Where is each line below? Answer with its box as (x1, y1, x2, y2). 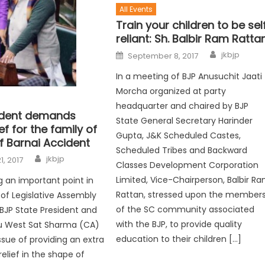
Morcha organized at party (116, 85, 227, 97)
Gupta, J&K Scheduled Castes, (116, 129, 241, 141)
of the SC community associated (116, 203, 255, 215)
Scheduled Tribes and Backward (116, 144, 248, 156)
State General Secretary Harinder (116, 114, 253, 127)
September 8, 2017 (128, 50, 199, 62)
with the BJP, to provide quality (116, 218, 243, 230)
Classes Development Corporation (116, 159, 259, 171)
